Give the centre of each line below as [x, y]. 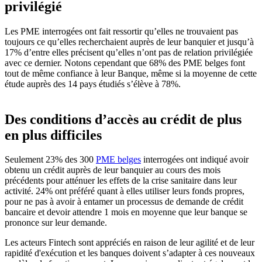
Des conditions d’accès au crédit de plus [123, 119]
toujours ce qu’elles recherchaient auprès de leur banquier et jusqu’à [129, 42]
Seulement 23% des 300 [50, 160]
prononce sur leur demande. [56, 223]
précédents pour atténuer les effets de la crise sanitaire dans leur [121, 181]
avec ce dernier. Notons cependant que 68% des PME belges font [125, 63]
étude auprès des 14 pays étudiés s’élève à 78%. [94, 84]
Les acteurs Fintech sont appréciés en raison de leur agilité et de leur [130, 243]
